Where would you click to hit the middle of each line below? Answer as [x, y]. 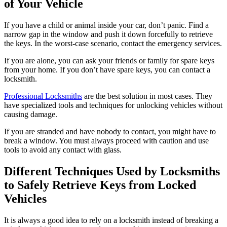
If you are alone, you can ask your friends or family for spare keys [109, 60]
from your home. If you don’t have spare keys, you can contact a [107, 69]
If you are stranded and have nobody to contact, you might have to [110, 131]
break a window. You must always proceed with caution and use [106, 140]
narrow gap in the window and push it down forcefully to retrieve [108, 34]
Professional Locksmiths [43, 96]
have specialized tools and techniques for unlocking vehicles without [113, 105]
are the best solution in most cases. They [147, 96]
